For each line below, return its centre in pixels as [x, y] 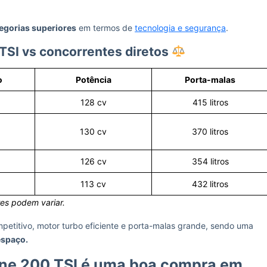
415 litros [210, 102]
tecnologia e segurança [180, 28]
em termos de [105, 28]
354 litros [210, 161]
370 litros [210, 131]
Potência [93, 80]
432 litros [210, 184]
